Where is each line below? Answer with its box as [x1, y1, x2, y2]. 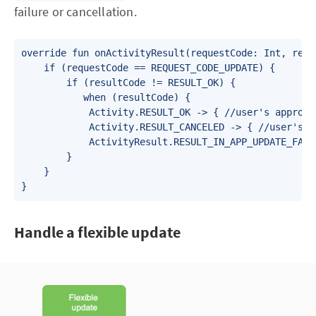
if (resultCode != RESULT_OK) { [21, 77, 236, 88]
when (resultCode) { [21, 92, 190, 103]
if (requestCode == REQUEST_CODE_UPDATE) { [21, 62, 275, 73]
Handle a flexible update [14, 222, 181, 242]
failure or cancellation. [14, 4, 137, 20]
